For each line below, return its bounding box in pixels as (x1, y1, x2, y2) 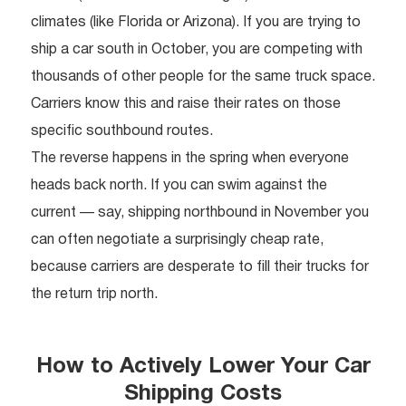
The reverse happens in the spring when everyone (31, 152, 349, 166)
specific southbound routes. (31, 125, 213, 139)
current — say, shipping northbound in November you (31, 207, 369, 220)
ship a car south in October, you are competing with (31, 43, 362, 57)
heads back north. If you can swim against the (31, 179, 327, 193)
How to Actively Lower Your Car (35, 357, 371, 378)
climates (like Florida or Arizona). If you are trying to (31, 16, 361, 30)
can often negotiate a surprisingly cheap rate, (31, 234, 324, 247)
